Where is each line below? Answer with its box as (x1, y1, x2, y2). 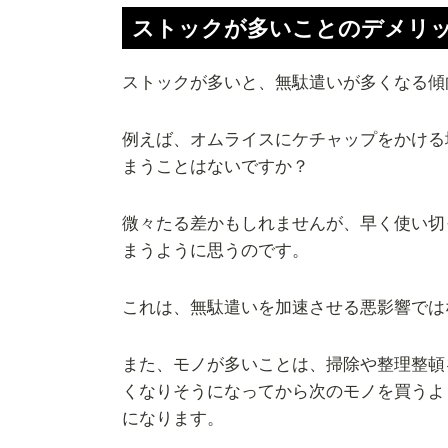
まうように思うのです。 (122, 240, 309, 260)
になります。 (122, 408, 224, 428)
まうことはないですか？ (122, 156, 309, 176)
